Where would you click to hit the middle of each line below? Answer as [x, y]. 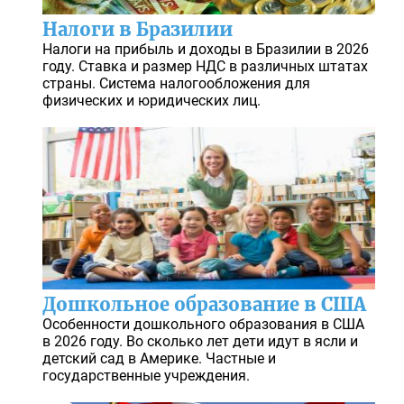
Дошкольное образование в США [204, 305]
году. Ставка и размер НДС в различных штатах [205, 67]
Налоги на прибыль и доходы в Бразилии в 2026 [205, 50]
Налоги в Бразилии [137, 30]
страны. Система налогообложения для [176, 84]
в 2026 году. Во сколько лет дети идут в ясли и [200, 342]
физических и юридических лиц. [151, 101]
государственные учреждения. [146, 376]
